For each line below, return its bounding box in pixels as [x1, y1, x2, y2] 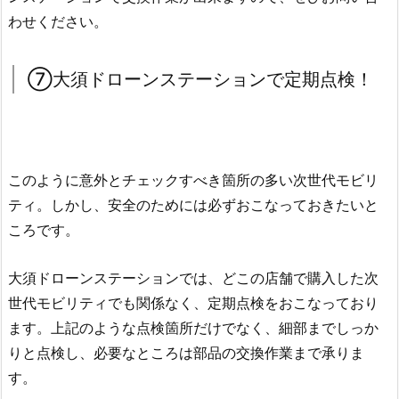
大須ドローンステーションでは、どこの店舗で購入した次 [8, 268, 379, 287]
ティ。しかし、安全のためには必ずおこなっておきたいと [8, 196, 379, 215]
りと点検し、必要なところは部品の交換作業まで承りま [8, 343, 364, 362]
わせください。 [8, 12, 108, 30]
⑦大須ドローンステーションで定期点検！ [28, 68, 373, 90]
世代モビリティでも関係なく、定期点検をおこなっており [8, 293, 379, 312]
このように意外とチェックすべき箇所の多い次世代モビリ [8, 171, 379, 190]
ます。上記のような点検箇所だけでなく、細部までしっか [8, 318, 379, 337]
